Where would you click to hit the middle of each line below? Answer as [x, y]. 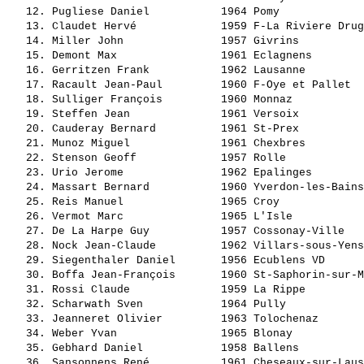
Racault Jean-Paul [133, 85]
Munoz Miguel [133, 144]
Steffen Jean [133, 115]
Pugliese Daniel [133, 12]
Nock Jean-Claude [133, 246]
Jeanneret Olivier [133, 319]
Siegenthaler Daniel [133, 261]
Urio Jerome [133, 173]
